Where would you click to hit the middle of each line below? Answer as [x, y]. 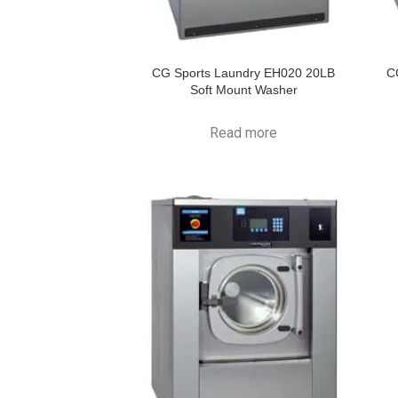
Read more [244, 133]
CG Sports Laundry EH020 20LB [244, 73]
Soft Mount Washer [243, 90]
